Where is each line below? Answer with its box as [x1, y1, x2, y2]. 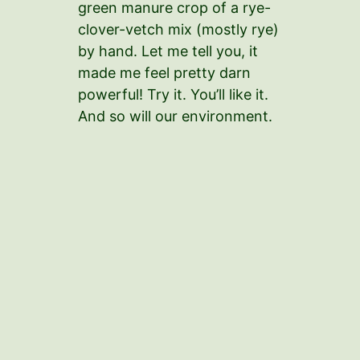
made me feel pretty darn [78, 63, 251, 81]
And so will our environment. [78, 107, 272, 125]
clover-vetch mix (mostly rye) [78, 20, 279, 38]
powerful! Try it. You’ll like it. [78, 85, 268, 103]
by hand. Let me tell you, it [78, 42, 258, 59]
